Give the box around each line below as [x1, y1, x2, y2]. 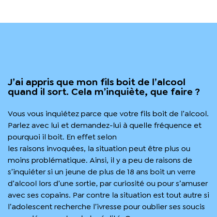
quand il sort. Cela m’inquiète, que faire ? [8, 85, 200, 98]
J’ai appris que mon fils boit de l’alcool [8, 75, 186, 88]
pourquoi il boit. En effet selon [8, 131, 117, 142]
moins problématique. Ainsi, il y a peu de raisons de [8, 155, 192, 165]
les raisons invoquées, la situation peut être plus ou [8, 143, 190, 154]
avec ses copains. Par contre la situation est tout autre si [8, 189, 209, 200]
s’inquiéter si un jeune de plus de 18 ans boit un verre [8, 166, 196, 177]
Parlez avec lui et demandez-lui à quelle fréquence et [8, 120, 201, 130]
